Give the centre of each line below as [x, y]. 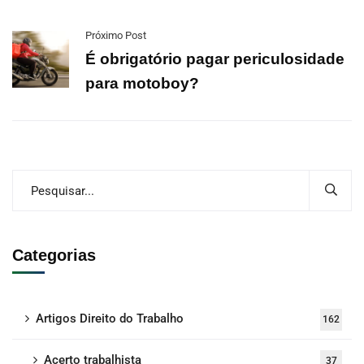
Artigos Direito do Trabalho [110, 318]
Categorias [54, 255]
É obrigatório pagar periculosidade [215, 59]
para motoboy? [142, 83]
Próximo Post [116, 35]
